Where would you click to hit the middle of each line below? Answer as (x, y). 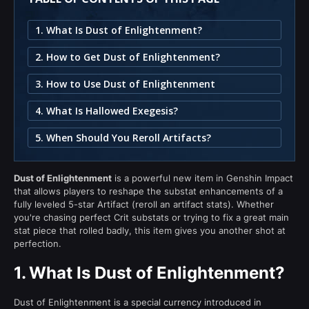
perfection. (38, 243)
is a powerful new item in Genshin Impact (202, 178)
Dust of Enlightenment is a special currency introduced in (138, 302)
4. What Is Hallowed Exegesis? (107, 110)
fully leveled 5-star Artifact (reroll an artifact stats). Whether (144, 204)
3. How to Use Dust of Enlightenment (125, 83)
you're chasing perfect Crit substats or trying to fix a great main (151, 217)
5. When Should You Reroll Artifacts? (123, 137)
